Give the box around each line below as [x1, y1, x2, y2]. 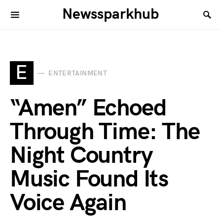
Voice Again [10, 189, 126, 217]
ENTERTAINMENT [48, 69, 107, 77]
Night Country [10, 142, 152, 170]
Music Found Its [10, 165, 168, 193]
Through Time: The [10, 118, 200, 146]
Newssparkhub [62, 5, 159, 23]
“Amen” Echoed [10, 94, 166, 122]
